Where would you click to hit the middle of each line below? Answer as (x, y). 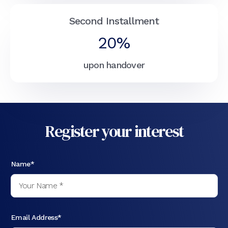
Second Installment (114, 21)
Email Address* (36, 218)
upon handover (114, 65)
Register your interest (114, 131)
